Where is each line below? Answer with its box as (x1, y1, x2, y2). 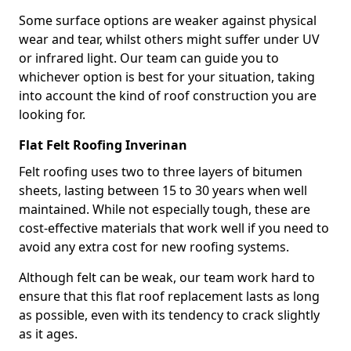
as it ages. (19, 325, 78, 342)
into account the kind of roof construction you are (19, 87, 317, 104)
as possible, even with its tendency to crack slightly (19, 306, 320, 324)
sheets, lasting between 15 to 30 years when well (19, 182, 307, 199)
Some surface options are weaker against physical (19, 12, 317, 29)
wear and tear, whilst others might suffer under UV (19, 31, 320, 48)
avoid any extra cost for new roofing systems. (19, 238, 289, 255)
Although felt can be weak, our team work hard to (19, 269, 315, 286)
